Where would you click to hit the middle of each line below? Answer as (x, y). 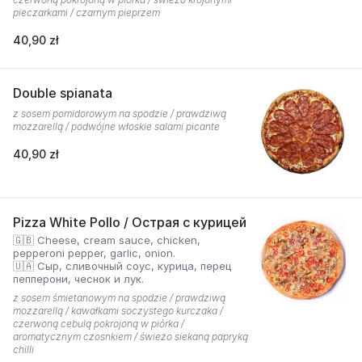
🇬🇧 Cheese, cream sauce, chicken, (107, 240)
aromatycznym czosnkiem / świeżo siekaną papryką (130, 337)
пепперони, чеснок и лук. (78, 279)
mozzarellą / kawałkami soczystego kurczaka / (118, 311)
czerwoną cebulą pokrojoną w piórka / (99, 324)
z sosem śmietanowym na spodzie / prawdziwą (119, 298)
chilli (23, 349)
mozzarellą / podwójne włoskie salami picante (116, 126)
